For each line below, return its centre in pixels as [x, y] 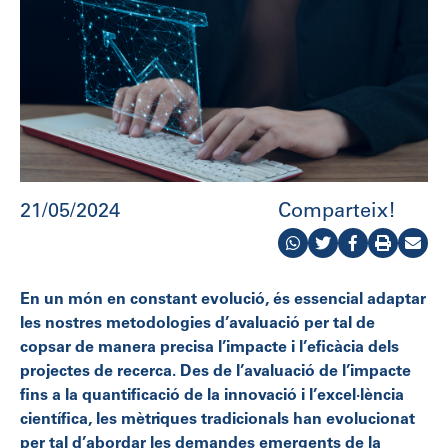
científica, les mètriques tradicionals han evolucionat [217, 419]
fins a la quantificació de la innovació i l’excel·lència [212, 395]
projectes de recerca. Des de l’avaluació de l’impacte [215, 371]
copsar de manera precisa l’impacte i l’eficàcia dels [209, 347]
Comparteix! [337, 212]
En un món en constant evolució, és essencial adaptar [223, 299]
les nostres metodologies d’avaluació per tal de [197, 323]
